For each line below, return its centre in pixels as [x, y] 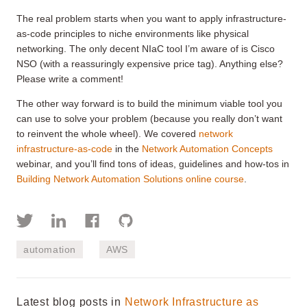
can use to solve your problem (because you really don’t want [149, 118]
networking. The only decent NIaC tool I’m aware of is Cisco [146, 48]
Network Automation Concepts [207, 148]
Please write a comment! [70, 78]
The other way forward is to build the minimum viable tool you [149, 103]
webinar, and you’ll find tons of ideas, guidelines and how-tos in [153, 163]
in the [127, 148]
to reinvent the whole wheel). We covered [108, 133]
